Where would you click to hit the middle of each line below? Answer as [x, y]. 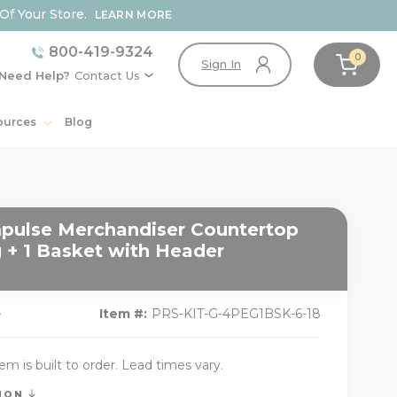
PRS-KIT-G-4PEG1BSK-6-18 [236, 313]
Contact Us [107, 75]
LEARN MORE [133, 15]
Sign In [222, 64]
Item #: [123, 313]
